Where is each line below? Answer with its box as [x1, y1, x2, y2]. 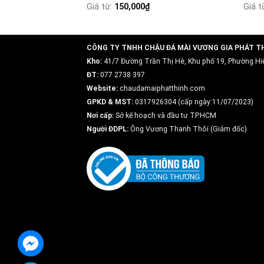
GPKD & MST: [87, 98, 133, 107]
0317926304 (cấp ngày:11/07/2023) [133, 98, 253, 107]
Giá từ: [86, 2, 114, 12]
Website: [87, 84, 118, 93]
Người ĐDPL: [87, 125, 128, 134]
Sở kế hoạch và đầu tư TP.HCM [114, 111, 216, 120]
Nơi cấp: [87, 111, 114, 120]
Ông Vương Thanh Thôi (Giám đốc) [128, 125, 247, 134]
